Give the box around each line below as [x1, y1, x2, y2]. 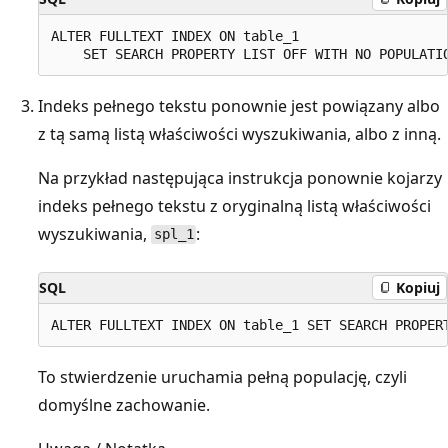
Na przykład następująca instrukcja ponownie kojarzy [38, 166, 442, 189]
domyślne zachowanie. [38, 393, 210, 416]
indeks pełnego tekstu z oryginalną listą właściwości [38, 194, 431, 217]
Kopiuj [396, 278, 440, 297]
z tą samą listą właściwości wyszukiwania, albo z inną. [38, 122, 441, 145]
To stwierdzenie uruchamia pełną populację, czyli [38, 365, 407, 388]
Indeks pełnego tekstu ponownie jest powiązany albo [38, 94, 440, 117]
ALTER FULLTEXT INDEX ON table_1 [51, 27, 299, 44]
